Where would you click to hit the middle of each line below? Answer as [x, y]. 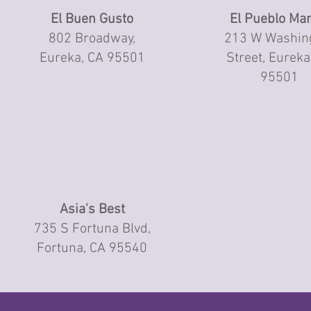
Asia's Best [92, 210]
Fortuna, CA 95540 [92, 249]
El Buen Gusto [92, 19]
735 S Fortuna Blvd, [92, 229]
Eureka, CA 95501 [92, 58]
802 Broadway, [92, 39]
